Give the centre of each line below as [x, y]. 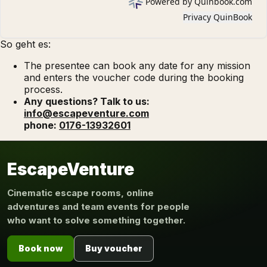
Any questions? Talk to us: [87, 101]
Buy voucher [114, 248]
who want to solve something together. [96, 220]
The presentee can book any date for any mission [137, 65]
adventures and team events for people [98, 206]
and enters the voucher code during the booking [134, 77]
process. [43, 89]
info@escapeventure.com [86, 113]
